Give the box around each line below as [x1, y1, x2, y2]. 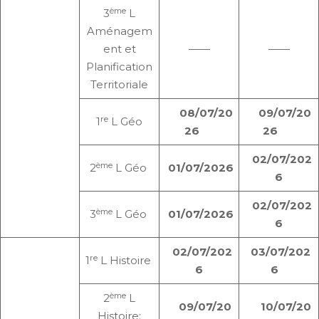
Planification [86, 60, 152, 74]
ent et [103, 42, 136, 56]
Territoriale [90, 78, 148, 92]
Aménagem [86, 24, 152, 38]
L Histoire [97, 253, 154, 268]
